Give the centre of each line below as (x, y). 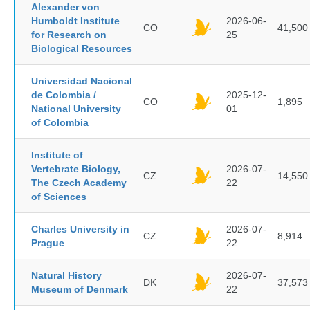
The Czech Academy (79, 183)
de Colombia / (64, 95)
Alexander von (65, 7)
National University (76, 109)
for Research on (69, 35)
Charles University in (80, 229)
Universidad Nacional (82, 81)
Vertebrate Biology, (76, 169)
